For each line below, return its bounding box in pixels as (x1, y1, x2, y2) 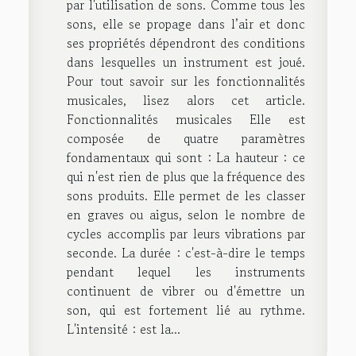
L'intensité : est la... (67, 319, 180, 339)
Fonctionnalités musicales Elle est (67, 109, 305, 129)
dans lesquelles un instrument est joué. (67, 52, 305, 72)
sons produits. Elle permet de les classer (67, 185, 305, 205)
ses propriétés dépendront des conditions (67, 33, 305, 52)
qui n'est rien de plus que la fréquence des (67, 166, 305, 186)
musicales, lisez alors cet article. (67, 90, 305, 110)
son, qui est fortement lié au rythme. (67, 300, 305, 319)
